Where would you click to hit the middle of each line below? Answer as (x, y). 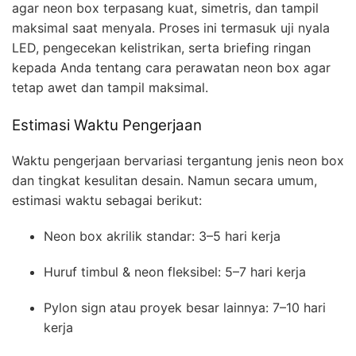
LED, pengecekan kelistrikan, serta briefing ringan (161, 47)
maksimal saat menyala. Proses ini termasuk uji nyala (171, 27)
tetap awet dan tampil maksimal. (110, 87)
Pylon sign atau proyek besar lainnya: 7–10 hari (185, 308)
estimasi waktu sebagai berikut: (107, 201)
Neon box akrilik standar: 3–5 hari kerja (162, 236)
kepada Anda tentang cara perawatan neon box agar (171, 67)
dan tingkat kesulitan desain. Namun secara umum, (164, 181)
